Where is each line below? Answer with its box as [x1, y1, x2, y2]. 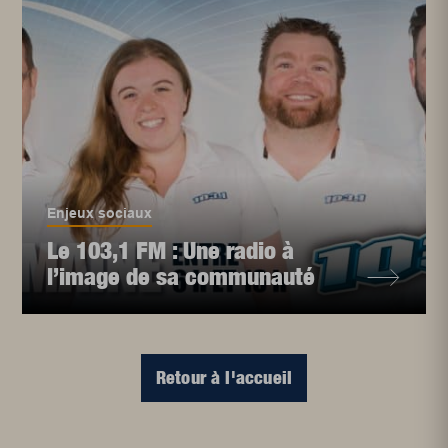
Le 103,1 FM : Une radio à [47, 236, 295, 265]
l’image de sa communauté [47, 262, 316, 291]
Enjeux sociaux [47, 205, 153, 222]
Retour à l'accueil [155, 367, 293, 389]
